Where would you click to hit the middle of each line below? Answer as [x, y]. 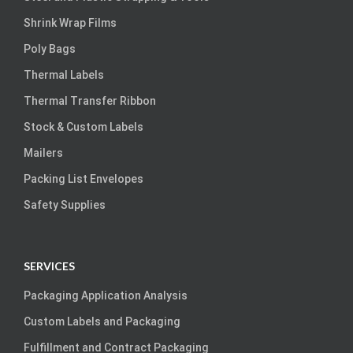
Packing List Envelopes [84, 179]
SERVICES [49, 266]
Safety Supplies [65, 205]
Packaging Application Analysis [106, 296]
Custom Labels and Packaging [102, 322]
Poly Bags [50, 49]
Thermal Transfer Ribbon [90, 101]
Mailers [43, 153]
